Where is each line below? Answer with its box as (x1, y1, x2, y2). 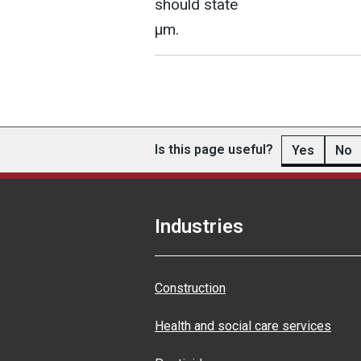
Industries (155, 215, 243, 238)
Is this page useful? (155, 142, 273, 157)
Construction (155, 280, 226, 296)
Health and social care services (155, 318, 331, 334)
